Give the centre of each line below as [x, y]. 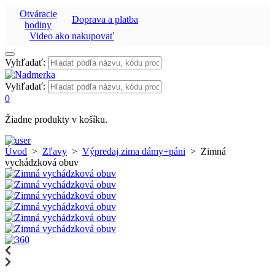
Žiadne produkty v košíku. [56, 119]
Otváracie [38, 14]
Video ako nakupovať [72, 36]
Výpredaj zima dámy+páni [134, 151]
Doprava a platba [105, 19]
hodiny [38, 25]
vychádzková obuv [42, 162]
